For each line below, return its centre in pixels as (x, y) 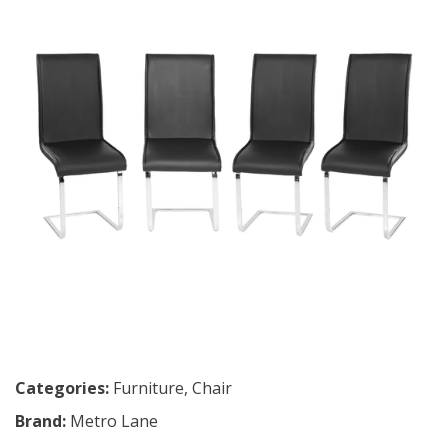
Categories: (62, 388)
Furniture (148, 388)
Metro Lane (114, 421)
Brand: (42, 421)
